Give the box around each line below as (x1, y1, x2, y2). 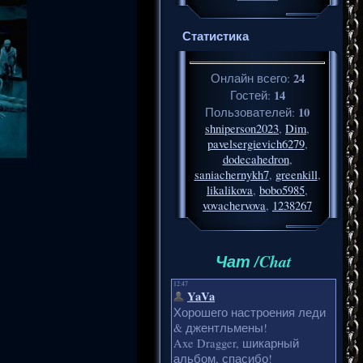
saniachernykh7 (194, 166, 269, 182)
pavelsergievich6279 (207, 135, 305, 152)
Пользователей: (205, 104, 298, 120)
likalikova (207, 181, 253, 198)
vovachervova (203, 197, 266, 213)
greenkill (275, 166, 318, 182)
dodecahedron (222, 151, 289, 167)
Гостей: (229, 87, 274, 103)
